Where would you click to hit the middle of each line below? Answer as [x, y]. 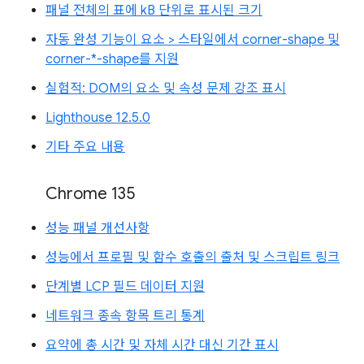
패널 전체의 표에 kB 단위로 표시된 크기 [154, 10]
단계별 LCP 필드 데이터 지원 [125, 286]
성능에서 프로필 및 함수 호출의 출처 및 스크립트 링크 [193, 257]
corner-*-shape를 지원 [112, 59]
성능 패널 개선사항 [97, 228]
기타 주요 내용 [85, 147]
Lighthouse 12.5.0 [98, 117]
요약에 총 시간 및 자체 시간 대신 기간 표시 [162, 345]
